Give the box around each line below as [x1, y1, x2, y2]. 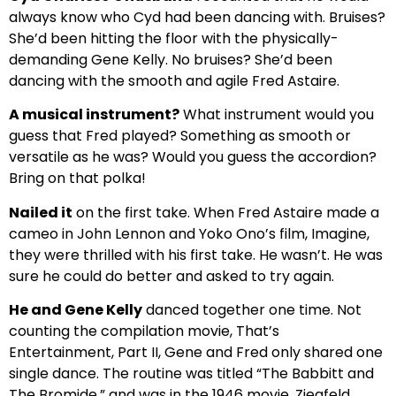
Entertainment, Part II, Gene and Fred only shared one [9, 342, 383, 363]
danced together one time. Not [142, 300, 362, 321]
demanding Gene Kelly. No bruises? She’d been [9, 49, 332, 71]
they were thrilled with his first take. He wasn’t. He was [9, 244, 383, 265]
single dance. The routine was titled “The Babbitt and [9, 363, 374, 385]
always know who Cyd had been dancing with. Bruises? [9, 7, 385, 28]
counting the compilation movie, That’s [9, 321, 279, 342]
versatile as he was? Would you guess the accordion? [9, 147, 377, 168]
